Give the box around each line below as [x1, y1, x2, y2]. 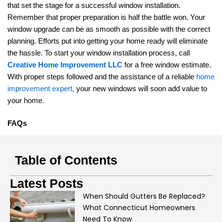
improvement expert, [7, 84, 76, 93]
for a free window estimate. [122, 60, 211, 69]
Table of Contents [15, 153, 117, 167]
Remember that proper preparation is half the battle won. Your [7, 13, 205, 21]
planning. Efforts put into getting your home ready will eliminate [7, 37, 208, 45]
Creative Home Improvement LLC [7, 60, 122, 69]
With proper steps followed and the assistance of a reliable [7, 72, 196, 81]
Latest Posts [10, 176, 83, 191]
